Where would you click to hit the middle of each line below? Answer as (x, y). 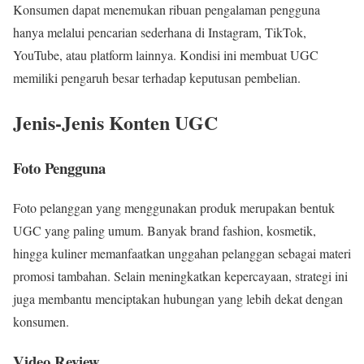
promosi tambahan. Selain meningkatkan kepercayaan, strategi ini (180, 276)
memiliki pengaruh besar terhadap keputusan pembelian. (157, 77)
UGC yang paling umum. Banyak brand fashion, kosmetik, (165, 231)
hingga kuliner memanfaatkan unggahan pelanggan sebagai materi (182, 253)
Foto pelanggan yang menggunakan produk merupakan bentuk (174, 208)
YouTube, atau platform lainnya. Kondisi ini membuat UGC (166, 54)
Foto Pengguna (59, 168)
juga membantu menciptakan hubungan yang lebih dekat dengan (178, 299)
